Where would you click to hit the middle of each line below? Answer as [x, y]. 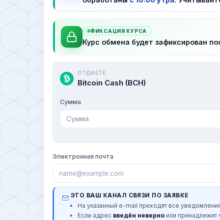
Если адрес [95, 215]
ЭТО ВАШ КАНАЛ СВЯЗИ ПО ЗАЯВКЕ [130, 195]
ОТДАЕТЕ [92, 73]
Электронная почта [83, 156]
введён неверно [139, 215]
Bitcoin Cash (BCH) [112, 82]
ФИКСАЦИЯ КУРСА [119, 31]
